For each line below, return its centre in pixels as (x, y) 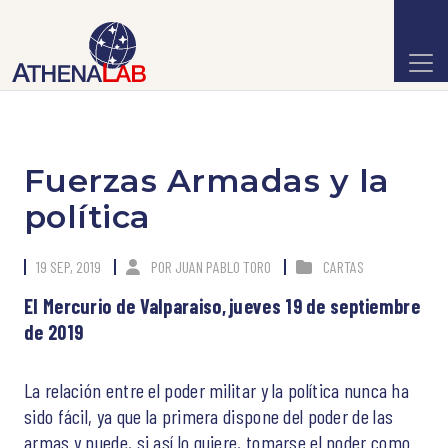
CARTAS (343, 266)
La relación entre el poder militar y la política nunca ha (217, 390)
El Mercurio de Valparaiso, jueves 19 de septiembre (222, 306)
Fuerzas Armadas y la (207, 180)
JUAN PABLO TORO (223, 266)
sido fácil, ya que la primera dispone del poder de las (209, 416)
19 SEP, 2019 (68, 266)
